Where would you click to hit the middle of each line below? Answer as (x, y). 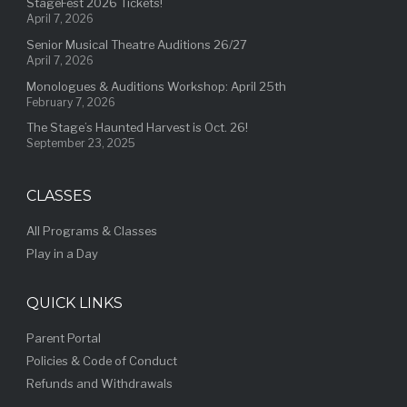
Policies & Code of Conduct (101, 361)
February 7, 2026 (70, 102)
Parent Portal (63, 338)
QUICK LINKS (74, 303)
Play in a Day (62, 254)
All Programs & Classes (91, 231)
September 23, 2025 (80, 144)
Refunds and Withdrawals (99, 384)
